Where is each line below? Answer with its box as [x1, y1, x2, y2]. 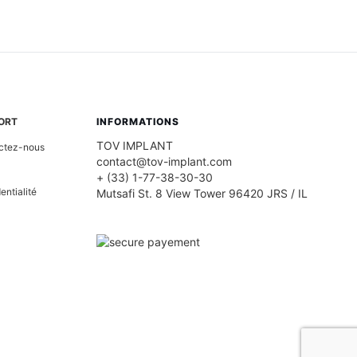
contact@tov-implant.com [96, 155, 232, 169]
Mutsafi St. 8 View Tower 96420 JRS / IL [96, 186, 308, 201]
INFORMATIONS [96, 116, 179, 128]
